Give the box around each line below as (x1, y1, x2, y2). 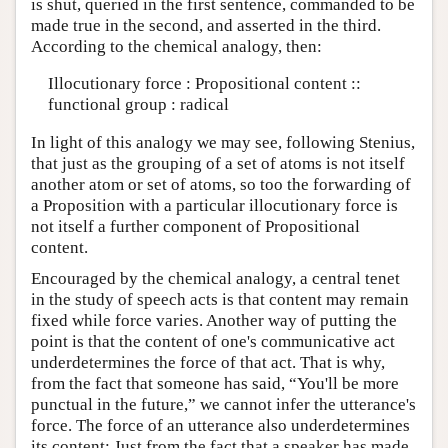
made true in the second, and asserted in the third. (31, 15, 381, 35)
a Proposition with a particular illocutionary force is (31, 195, 398, 215)
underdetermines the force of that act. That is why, (31, 352, 385, 372)
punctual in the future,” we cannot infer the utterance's (31, 394, 416, 414)
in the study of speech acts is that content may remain (31, 289, 409, 309)
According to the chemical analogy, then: (31, 36, 322, 56)
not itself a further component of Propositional (31, 216, 360, 236)
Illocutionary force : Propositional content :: (47, 74, 361, 94)
